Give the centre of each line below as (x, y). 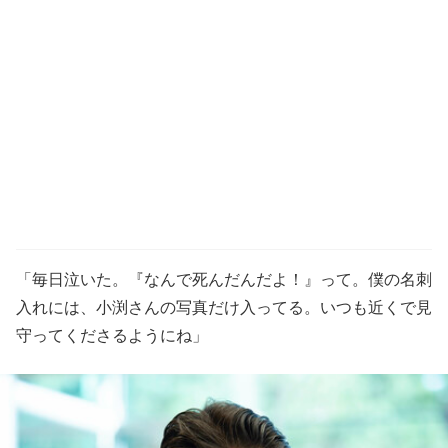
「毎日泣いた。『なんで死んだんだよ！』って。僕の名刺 (224, 279)
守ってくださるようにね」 (112, 335)
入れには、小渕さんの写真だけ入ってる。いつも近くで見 (224, 307)
